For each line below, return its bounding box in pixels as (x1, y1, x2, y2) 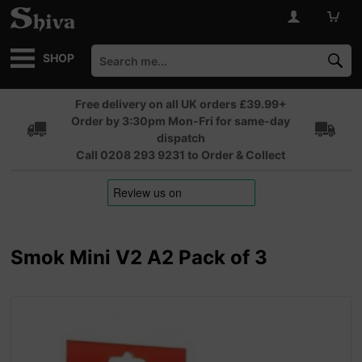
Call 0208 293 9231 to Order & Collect (76, 148, 286, 162)
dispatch (156, 131, 205, 145)
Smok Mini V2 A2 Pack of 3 (11, 246, 268, 269)
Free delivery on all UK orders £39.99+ (74, 97, 287, 111)
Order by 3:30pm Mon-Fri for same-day (71, 114, 291, 128)
